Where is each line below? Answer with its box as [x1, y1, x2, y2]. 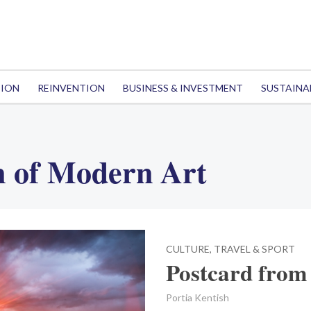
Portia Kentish [166, 292, 229, 303]
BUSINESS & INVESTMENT [122, 82, 243, 94]
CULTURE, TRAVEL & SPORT [166, 243, 295, 255]
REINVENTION [37, 82, 105, 94]
